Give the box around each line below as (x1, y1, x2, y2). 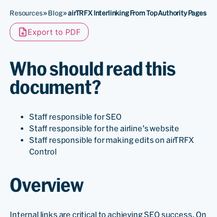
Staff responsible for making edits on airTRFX (29, 135, 194, 144)
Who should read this (10, 58, 176, 79)
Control (29, 147, 57, 156)
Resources (10, 9, 43, 17)
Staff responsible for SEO (29, 112, 122, 121)
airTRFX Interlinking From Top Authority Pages (68, 9, 206, 17)
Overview (10, 174, 83, 196)
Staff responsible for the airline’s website (29, 124, 180, 133)
